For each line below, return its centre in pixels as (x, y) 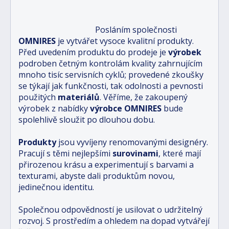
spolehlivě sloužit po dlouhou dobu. (87, 119)
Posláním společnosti (136, 29)
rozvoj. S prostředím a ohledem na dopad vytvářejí (114, 221)
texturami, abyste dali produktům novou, (97, 176)
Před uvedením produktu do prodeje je (93, 52)
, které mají (180, 153)
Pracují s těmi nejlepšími (65, 153)
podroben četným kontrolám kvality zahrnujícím (110, 63)
